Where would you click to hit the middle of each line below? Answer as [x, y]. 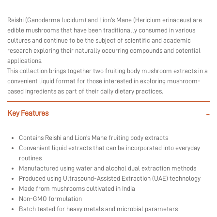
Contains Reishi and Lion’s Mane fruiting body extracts [93, 138]
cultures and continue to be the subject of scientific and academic [99, 40]
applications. [25, 61]
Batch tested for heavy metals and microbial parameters [98, 209]
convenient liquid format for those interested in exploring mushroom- [104, 81]
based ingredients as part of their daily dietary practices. [85, 91]
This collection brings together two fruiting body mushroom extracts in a [108, 71]
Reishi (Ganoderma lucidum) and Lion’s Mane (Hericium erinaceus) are [105, 20]
